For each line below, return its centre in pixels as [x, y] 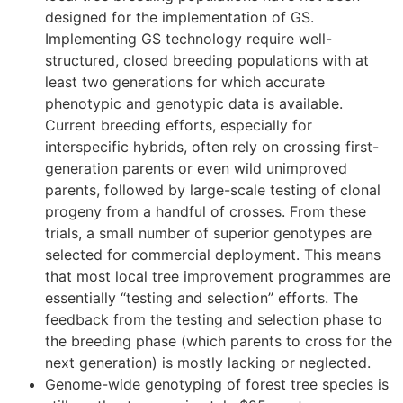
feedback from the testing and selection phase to [214, 319]
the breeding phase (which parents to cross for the [219, 340]
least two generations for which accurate [185, 81]
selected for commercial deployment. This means [213, 254]
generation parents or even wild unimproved [196, 168]
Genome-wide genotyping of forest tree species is [217, 384]
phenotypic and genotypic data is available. [194, 103]
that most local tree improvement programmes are [218, 276]
